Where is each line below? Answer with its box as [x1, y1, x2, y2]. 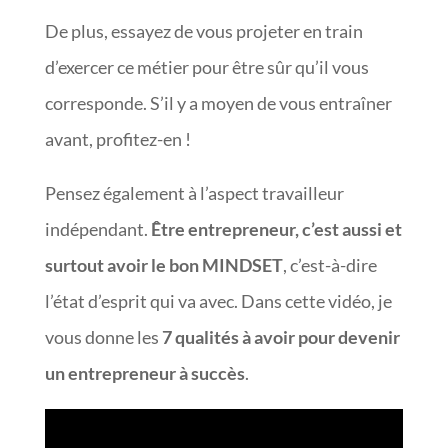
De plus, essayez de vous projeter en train [44, 19, 363, 42]
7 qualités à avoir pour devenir [161, 325, 400, 348]
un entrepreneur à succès [44, 361, 245, 384]
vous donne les [44, 325, 162, 348]
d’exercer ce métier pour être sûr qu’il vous [44, 55, 369, 78]
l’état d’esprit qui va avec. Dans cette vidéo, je [44, 289, 392, 312]
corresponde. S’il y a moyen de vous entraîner [44, 91, 392, 114]
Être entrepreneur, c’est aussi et [150, 217, 402, 240]
